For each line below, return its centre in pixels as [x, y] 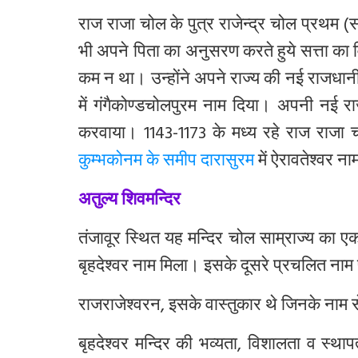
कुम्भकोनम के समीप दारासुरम [166, 162]
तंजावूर [99, 241]
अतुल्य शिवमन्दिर [129, 201]
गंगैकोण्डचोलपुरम [145, 108]
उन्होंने [170, 81]
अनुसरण [212, 54]
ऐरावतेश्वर [302, 162]
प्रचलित [300, 268]
